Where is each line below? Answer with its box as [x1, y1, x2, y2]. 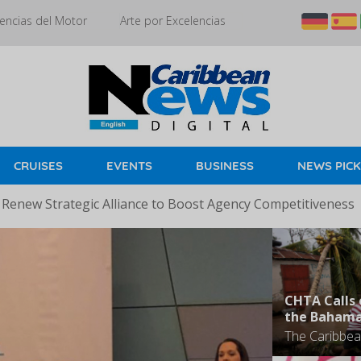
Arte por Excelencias [120, 13, 226, 28]
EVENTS [106, 158, 152, 173]
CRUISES [14, 158, 63, 173]
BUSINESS [196, 158, 254, 173]
